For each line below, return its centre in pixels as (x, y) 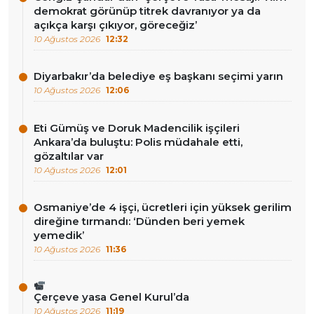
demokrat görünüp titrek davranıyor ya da (147, 11)
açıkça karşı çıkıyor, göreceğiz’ (115, 25)
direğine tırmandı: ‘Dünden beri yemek (139, 221)
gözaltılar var (69, 156)
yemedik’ (59, 235)
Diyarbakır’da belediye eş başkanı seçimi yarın (158, 76)
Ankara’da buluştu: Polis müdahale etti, (138, 142)
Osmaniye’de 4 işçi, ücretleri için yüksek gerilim (163, 207)
